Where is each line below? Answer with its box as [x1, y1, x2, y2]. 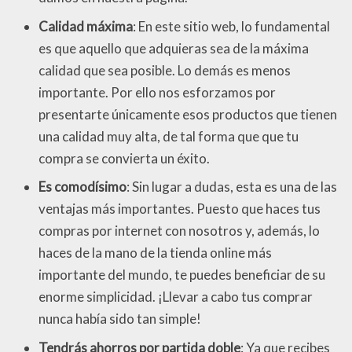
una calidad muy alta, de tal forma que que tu [38, 127, 299, 145]
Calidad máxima [38, 17, 133, 35]
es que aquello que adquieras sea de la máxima [38, 39, 309, 57]
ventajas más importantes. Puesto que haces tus [38, 200, 321, 218]
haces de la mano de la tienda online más [38, 244, 272, 262]
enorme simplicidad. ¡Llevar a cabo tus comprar [38, 288, 313, 306]
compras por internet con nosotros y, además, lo [38, 222, 320, 240]
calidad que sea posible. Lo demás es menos [38, 61, 291, 79]
